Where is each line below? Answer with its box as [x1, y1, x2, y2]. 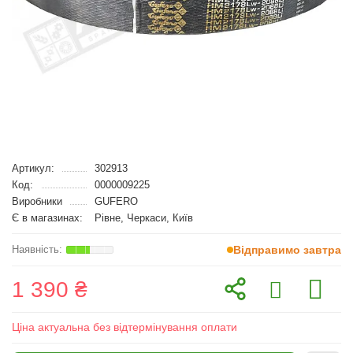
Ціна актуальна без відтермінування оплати [12, 321, 237, 333]
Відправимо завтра [233, 243, 341, 256]
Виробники [12, 195, 62, 207]
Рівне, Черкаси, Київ [94, 212, 193, 224]
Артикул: [12, 162, 54, 174]
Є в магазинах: [12, 212, 83, 224]
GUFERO [94, 195, 138, 207]
